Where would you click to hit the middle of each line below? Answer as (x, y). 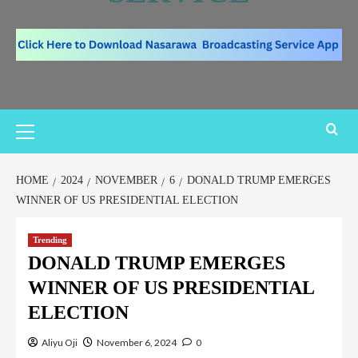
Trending (50, 239)
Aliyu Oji (60, 342)
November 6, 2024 (137, 342)
